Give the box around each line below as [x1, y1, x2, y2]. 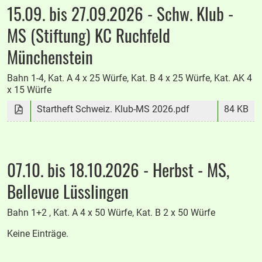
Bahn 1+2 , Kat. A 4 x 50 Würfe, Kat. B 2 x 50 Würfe [7, 207, 216, 219]
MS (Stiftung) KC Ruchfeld [7, 22, 171, 47]
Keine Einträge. [7, 228, 69, 240]
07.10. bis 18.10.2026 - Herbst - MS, [7, 157, 230, 182]
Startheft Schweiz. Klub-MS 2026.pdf [37, 103, 190, 115]
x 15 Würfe [7, 84, 52, 95]
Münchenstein [7, 44, 94, 69]
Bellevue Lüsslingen [7, 179, 129, 204]
